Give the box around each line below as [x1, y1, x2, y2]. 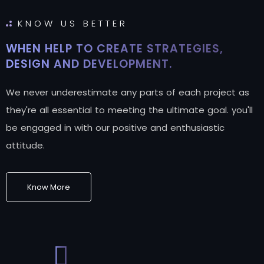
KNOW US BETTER [18, 16, 128, 29]
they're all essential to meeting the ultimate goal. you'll [6, 103, 253, 116]
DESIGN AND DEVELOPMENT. [6, 55, 173, 72]
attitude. [6, 138, 45, 151]
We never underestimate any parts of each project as [6, 85, 249, 98]
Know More [27, 181, 70, 193]
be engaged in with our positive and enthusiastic [6, 121, 225, 134]
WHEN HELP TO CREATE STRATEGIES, [6, 40, 223, 57]
